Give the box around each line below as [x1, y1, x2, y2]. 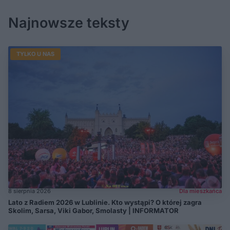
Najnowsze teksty [8, 14, 129, 31]
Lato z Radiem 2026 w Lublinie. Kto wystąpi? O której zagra [8, 198, 202, 207]
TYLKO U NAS [16, 50, 54, 57]
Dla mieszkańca [179, 187, 222, 195]
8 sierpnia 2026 [8, 187, 51, 195]
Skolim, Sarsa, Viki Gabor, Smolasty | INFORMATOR [8, 206, 179, 215]
